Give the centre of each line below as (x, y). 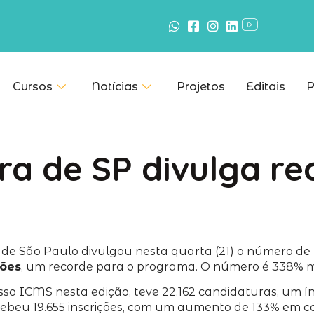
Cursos (33, 87)
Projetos (201, 87)
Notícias (115, 87)
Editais (266, 87)
